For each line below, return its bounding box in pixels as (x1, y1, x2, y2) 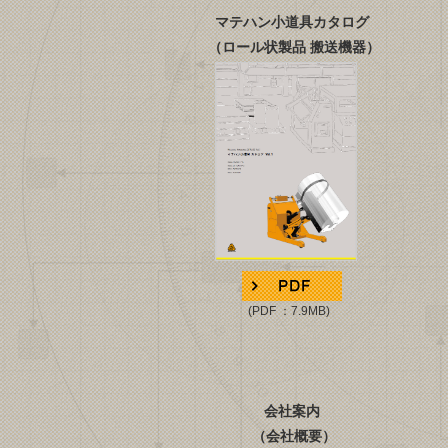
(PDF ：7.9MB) (182, 304, 330, 318)
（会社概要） (248, 428, 336, 444)
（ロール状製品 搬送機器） (204, 39, 380, 55)
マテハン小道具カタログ (215, 14, 369, 30)
